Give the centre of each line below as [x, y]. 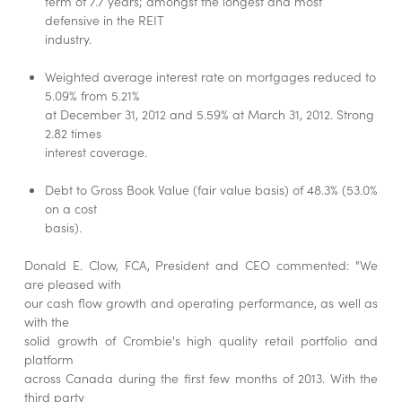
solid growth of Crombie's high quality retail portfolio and [201, 341]
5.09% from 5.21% [93, 96]
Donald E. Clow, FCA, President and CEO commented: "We [201, 265]
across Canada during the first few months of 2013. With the [201, 378]
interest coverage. [96, 152]
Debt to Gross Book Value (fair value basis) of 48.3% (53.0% [212, 190]
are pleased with [72, 284]
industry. [69, 39]
